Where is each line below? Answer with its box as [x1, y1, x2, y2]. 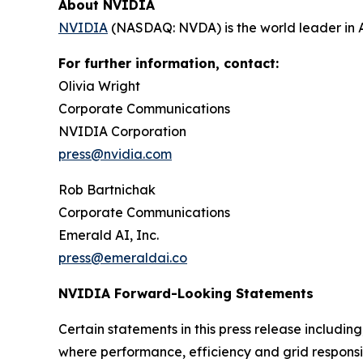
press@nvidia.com [58, 145, 172, 162]
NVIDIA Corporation [58, 122, 186, 139]
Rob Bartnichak [58, 181, 156, 198]
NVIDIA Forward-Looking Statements [58, 284, 314, 301]
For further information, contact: [58, 54, 279, 71]
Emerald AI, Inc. [58, 226, 159, 243]
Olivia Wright [58, 77, 140, 94]
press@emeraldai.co [58, 249, 187, 266]
